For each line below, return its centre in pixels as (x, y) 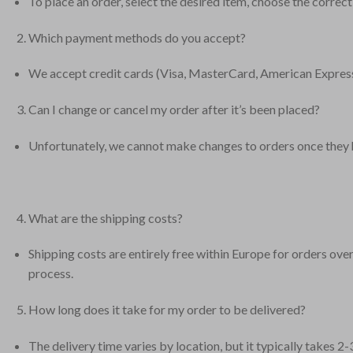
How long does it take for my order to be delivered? (167, 310)
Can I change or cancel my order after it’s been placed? (174, 110)
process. (50, 273)
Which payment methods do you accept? (137, 37)
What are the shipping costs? (105, 217)
